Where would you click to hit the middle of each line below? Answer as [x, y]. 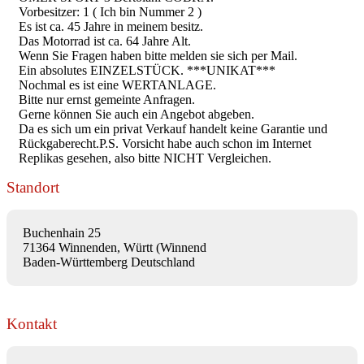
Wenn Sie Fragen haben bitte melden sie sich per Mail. [158, 55]
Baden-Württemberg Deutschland [109, 262]
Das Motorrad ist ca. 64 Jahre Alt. [105, 41]
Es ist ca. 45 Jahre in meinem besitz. [111, 26]
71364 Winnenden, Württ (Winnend [115, 247]
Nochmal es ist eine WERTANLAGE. [117, 84]
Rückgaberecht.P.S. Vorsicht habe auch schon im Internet [165, 143]
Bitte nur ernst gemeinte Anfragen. [107, 99]
